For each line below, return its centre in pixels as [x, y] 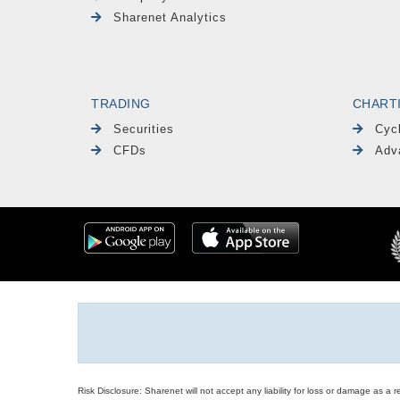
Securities [144, 129]
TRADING [121, 104]
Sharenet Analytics [171, 17]
